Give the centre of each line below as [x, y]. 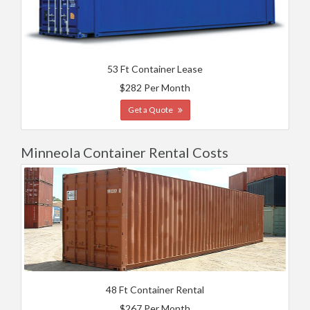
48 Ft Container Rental [155, 290]
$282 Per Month [155, 88]
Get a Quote [151, 110]
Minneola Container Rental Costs [125, 152]
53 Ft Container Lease [155, 69]
